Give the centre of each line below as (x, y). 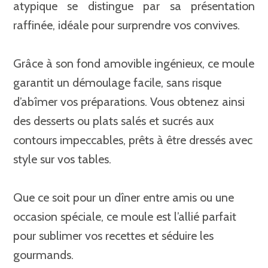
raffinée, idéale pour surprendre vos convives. (127, 25)
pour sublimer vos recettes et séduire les (113, 235)
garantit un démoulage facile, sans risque (117, 82)
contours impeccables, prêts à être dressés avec (133, 140)
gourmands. (43, 255)
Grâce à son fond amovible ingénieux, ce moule (134, 63)
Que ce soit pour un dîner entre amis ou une (124, 197)
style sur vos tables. (62, 159)
